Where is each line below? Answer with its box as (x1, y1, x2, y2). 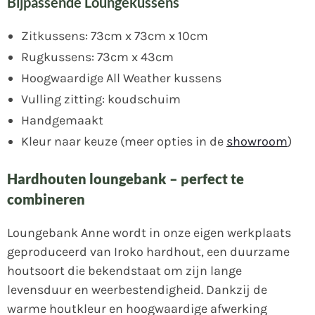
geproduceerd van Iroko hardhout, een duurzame (7, 244, 290, 260)
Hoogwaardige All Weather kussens (21, 70, 221, 86)
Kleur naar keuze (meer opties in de (21, 133, 226, 149)
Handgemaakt (21, 112, 103, 128)
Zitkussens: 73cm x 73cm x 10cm (21, 27, 208, 44)
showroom (226, 133, 288, 149)
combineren (7, 191, 85, 208)
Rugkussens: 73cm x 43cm (21, 49, 174, 65)
